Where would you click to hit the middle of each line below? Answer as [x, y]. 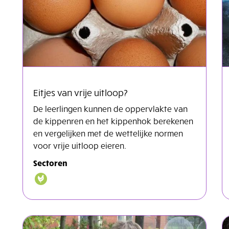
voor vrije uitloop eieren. [80, 145]
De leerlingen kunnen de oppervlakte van [110, 108]
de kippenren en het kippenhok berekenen [113, 120]
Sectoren [50, 162]
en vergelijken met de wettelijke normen [108, 133]
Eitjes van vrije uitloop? [81, 92]
